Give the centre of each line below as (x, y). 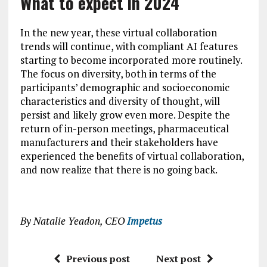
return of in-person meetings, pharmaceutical (124, 129)
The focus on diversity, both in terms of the (118, 74)
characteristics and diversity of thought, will (120, 101)
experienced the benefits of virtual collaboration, (132, 156)
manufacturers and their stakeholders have (119, 142)
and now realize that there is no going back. (119, 170)
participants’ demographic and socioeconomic (125, 88)
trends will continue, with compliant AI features (129, 46)
